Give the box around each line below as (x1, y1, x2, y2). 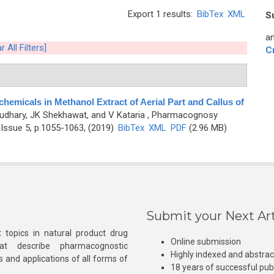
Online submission (171, 237, 241, 246)
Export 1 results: (128, 9, 195, 20)
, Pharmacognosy (144, 109, 218, 120)
